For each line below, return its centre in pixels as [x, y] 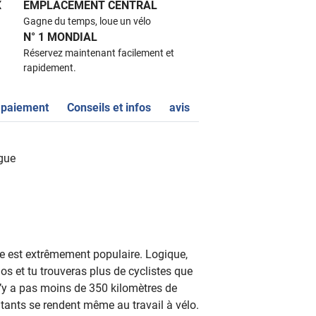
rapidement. [50, 67]
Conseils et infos [109, 107]
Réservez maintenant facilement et [99, 53]
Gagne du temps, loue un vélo [87, 21]
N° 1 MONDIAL [60, 37]
